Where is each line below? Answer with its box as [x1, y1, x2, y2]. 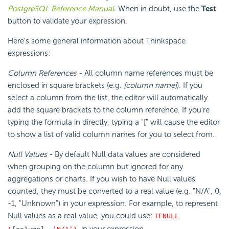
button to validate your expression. [8, 16, 127, 26]
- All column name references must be [77, 68, 213, 78]
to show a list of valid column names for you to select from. [8, 130, 215, 140]
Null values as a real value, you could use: [8, 211, 154, 221]
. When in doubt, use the [114, 4, 201, 14]
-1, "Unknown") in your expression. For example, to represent [8, 199, 218, 209]
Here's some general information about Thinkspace [8, 36, 186, 46]
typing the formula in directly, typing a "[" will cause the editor [8, 118, 220, 127]
